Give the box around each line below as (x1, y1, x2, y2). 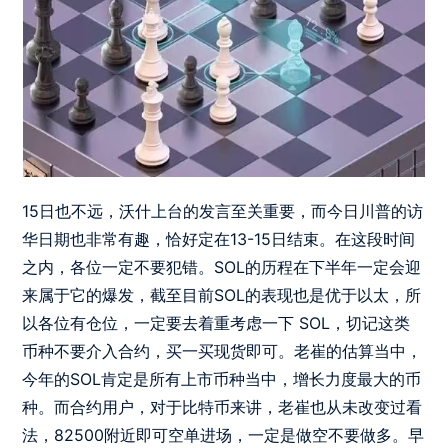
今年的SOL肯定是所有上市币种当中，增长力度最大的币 (22, 369, 422, 390)
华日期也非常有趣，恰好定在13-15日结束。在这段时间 (22, 229, 416, 250)
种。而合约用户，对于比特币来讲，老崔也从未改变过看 (22, 397, 423, 418)
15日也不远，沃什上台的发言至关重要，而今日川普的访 (22, 201, 424, 222)
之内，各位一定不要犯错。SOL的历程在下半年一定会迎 (22, 257, 422, 278)
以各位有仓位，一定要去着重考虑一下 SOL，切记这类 (22, 313, 411, 334)
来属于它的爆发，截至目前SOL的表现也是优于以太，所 (22, 285, 422, 306)
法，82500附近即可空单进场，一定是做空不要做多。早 (22, 425, 425, 446)
